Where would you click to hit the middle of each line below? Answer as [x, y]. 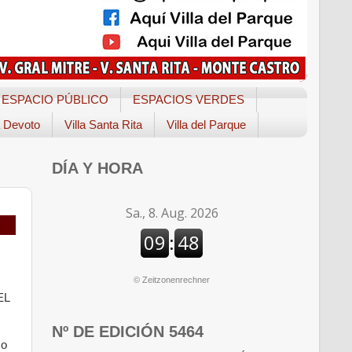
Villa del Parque [206, 125]
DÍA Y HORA [97, 168]
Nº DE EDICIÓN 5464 [128, 332]
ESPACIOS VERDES [188, 100]
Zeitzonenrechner [176, 279]
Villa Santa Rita [103, 125]
